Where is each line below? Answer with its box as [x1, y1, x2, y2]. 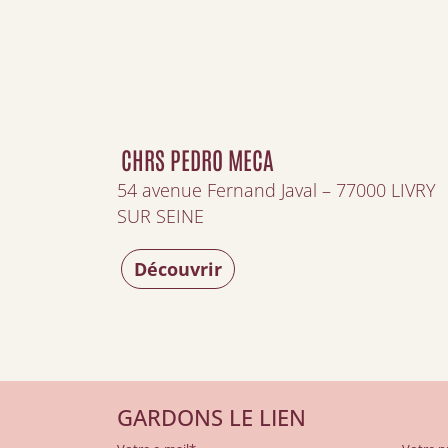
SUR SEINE [117, 204, 204, 228]
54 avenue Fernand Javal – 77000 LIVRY [117, 178, 436, 202]
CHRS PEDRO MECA [121, 143, 274, 174]
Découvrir [134, 257, 222, 281]
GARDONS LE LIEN [117, 402, 306, 433]
